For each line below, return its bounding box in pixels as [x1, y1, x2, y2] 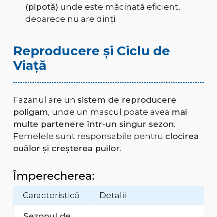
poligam [13, 107, 48, 117]
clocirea [165, 131, 199, 141]
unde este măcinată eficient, [58, 2, 180, 12]
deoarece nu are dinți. [25, 14, 117, 24]
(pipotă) [25, 2, 58, 12]
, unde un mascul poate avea [47, 107, 171, 117]
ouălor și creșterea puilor [13, 143, 120, 154]
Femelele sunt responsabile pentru [13, 131, 165, 141]
